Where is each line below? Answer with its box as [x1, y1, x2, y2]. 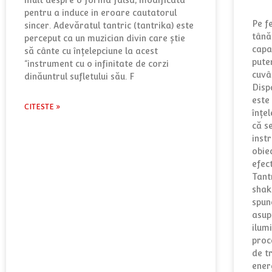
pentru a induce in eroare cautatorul [24, 7, 177, 18]
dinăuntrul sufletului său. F [24, 71, 134, 81]
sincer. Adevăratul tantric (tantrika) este [24, 20, 194, 30]
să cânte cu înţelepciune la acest [24, 46, 158, 56]
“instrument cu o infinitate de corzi [24, 58, 169, 69]
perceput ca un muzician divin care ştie [24, 33, 185, 43]
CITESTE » [24, 102, 61, 111]
